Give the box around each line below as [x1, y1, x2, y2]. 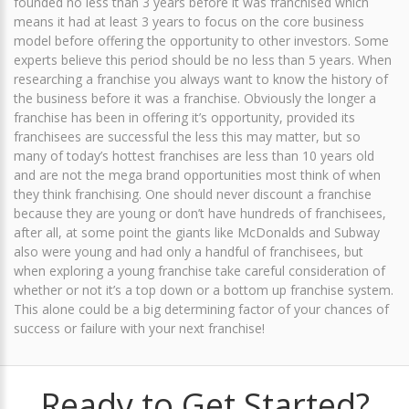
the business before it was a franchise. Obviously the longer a [14, 89, 376, 107]
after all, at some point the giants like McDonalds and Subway [14, 223, 380, 241]
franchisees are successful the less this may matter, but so [14, 127, 361, 145]
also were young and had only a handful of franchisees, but [14, 242, 363, 260]
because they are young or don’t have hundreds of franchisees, [14, 204, 386, 222]
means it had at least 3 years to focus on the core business [14, 12, 364, 30]
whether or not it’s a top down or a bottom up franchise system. [14, 280, 393, 299]
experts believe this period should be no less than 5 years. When [14, 50, 392, 68]
